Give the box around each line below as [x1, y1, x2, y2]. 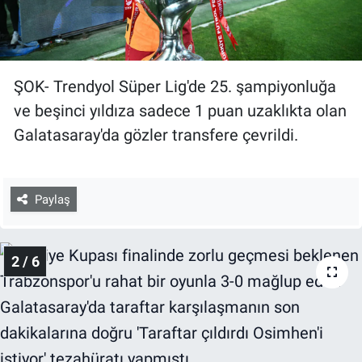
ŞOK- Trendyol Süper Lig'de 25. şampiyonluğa [14, 77, 336, 97]
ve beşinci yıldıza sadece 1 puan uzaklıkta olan [14, 101, 347, 121]
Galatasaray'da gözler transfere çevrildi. [14, 125, 298, 145]
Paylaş [34, 192, 70, 207]
